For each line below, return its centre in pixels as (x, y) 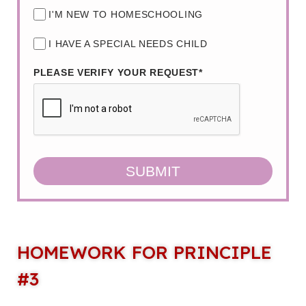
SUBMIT (153, 171)
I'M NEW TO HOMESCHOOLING (126, 14)
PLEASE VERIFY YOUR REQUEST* (118, 73)
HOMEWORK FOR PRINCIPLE (144, 253)
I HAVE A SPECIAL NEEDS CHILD (128, 44)
